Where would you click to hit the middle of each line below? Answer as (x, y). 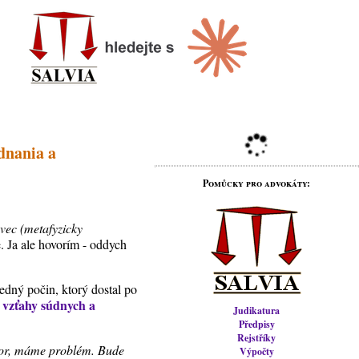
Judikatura (257, 311)
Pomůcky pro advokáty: (257, 183)
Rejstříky (257, 338)
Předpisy (256, 324)
